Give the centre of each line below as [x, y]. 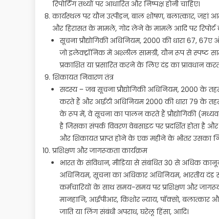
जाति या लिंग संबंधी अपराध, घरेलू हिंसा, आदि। [124, 212]
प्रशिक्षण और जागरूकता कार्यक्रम [100, 151]
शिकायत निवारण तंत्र [83, 77]
